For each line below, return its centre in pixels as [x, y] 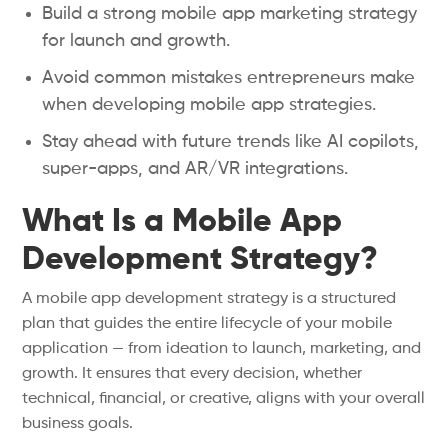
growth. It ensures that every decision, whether [192, 374]
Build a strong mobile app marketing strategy [230, 14]
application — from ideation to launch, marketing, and [222, 349]
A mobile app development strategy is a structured [209, 299]
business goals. [78, 424]
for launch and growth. [136, 41]
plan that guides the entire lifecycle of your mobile [207, 324]
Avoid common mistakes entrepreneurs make [229, 78]
